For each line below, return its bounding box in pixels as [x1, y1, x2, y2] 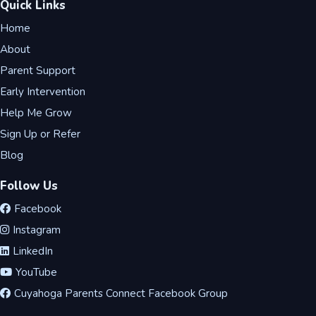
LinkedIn [13, 243, 53, 258]
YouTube [16, 265, 57, 279]
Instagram [13, 222, 61, 237]
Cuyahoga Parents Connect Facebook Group [14, 286, 228, 300]
